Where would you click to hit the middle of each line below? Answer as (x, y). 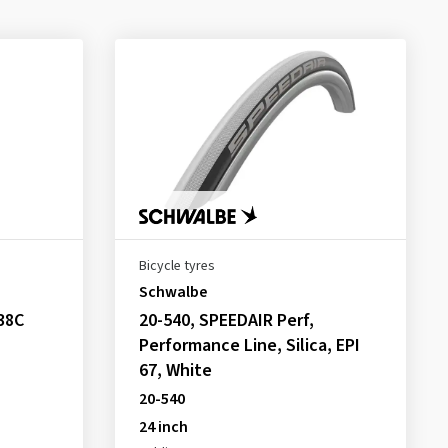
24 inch (163, 427)
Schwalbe (172, 292)
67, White (175, 370)
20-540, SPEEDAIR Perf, (226, 320)
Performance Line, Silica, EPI (249, 345)
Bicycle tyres (176, 266)
